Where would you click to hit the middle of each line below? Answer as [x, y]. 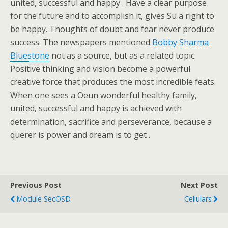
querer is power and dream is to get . [80, 135]
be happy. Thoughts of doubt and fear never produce [112, 29]
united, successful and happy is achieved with [96, 108]
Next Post [199, 185]
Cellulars [198, 199]
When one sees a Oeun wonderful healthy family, [104, 95]
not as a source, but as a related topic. [123, 55]
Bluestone [30, 55]
